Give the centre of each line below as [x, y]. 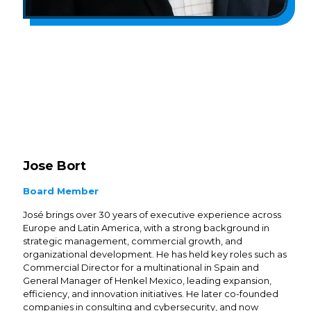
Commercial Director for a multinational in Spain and [141, 267]
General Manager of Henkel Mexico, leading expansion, [147, 280]
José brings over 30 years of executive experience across [152, 215]
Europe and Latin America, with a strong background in [146, 228]
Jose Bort [54, 166]
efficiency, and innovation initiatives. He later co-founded [151, 294]
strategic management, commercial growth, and [133, 241]
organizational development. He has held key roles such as [155, 254]
